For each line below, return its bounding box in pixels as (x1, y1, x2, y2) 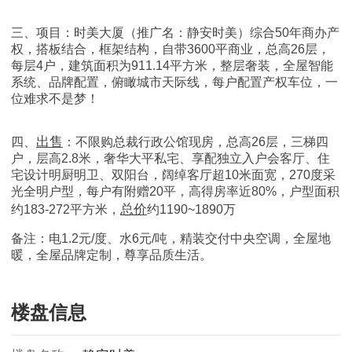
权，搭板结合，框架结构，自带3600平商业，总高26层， (11, 42, 330, 56)
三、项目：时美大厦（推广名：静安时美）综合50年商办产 (11, 25, 339, 39)
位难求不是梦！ (11, 91, 99, 105)
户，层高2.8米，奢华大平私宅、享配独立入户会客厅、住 (11, 151, 330, 165)
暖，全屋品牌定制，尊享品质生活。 (11, 247, 212, 262)
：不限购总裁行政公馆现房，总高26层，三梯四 (63, 134, 328, 148)
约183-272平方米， (11, 202, 120, 216)
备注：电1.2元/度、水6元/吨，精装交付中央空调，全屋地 (11, 231, 331, 245)
